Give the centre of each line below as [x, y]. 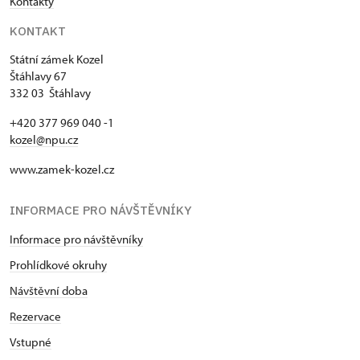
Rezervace [35, 316]
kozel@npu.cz [44, 139]
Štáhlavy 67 [38, 76]
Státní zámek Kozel [57, 59]
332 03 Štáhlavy [50, 93]
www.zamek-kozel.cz [62, 169]
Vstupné [31, 342]
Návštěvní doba [49, 290]
